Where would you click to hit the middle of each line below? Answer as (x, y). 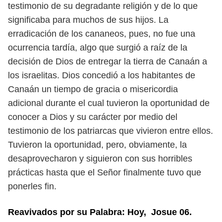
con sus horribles (159, 159)
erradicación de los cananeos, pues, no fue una (102, 34)
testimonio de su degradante (65, 6)
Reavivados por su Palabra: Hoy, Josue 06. (100, 212)
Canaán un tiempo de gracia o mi (74, 89)
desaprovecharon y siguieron (66, 159)
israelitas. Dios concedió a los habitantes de (109, 75)
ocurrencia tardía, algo (54, 48)
